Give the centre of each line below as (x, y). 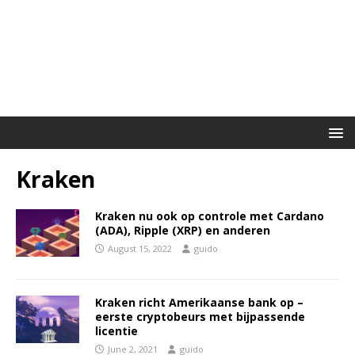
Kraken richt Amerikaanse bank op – (199, 302)
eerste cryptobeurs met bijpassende (200, 317)
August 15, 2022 (140, 248)
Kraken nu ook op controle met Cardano (210, 216)
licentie (116, 331)
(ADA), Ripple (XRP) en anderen (183, 230)
